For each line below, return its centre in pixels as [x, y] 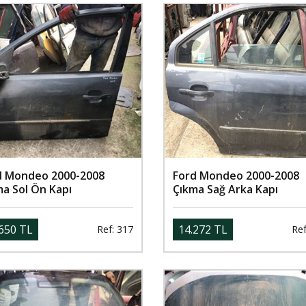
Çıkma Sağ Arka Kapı [225, 189]
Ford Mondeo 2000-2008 [236, 175]
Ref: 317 [115, 229]
